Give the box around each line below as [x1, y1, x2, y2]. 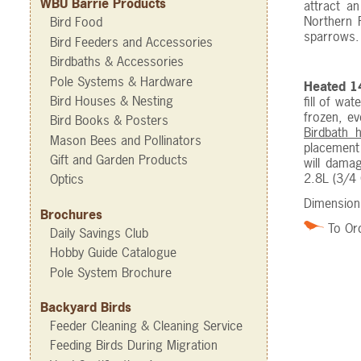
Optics [50, 170, 84, 189]
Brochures [40, 205, 102, 223]
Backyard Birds [40, 297, 131, 316]
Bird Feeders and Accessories [50, 32, 213, 51]
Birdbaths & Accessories [50, 52, 184, 71]
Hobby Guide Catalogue [50, 243, 176, 262]
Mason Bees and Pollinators [50, 131, 201, 149]
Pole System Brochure [50, 263, 172, 281]
